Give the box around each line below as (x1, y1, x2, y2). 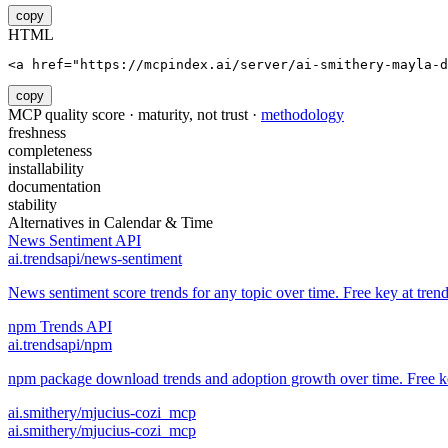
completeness (8, 142, 92, 160)
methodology (261, 106, 344, 124)
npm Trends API (8, 318, 112, 336)
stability (8, 196, 57, 214)
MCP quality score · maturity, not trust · (8, 106, 261, 124)
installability (8, 160, 84, 178)
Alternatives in (8, 214, 104, 232)
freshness (8, 124, 66, 142)
